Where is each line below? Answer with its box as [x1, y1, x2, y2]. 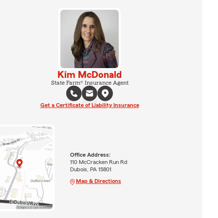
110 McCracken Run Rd [70, 159, 127, 165]
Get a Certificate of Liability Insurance [40, 102, 139, 108]
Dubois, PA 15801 [70, 166, 111, 172]
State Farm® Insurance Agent [51, 80, 128, 86]
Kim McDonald [57, 70, 122, 80]
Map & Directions [75, 178, 121, 184]
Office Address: [70, 151, 110, 158]
